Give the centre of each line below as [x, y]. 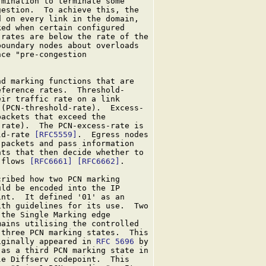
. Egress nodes [113, 134]
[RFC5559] [56, 134]
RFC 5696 [115, 241]
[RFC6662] [99, 161]
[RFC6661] [51, 161]
